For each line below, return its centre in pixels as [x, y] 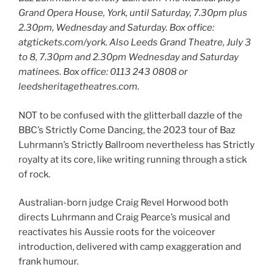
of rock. [34, 174]
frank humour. [48, 262]
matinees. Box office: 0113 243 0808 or [103, 72]
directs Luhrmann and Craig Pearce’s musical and [124, 218]
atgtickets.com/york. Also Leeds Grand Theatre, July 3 [135, 43]
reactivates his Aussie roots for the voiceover [117, 232]
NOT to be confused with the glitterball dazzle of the [130, 115]
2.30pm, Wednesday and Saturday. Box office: [116, 28]
